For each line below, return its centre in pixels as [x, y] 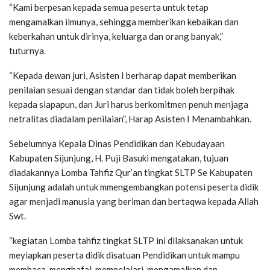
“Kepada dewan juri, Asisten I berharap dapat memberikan [123, 75]
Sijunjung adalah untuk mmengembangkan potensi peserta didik [134, 187]
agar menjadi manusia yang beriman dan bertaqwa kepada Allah [134, 201]
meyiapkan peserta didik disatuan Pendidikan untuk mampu [124, 255]
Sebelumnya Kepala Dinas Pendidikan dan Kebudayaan [117, 143]
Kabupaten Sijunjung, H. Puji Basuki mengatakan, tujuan [119, 158]
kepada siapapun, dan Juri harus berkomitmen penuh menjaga [129, 104]
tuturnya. [27, 50]
